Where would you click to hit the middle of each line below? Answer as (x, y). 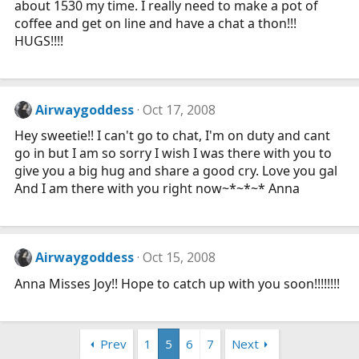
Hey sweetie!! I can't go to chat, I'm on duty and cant (172, 136)
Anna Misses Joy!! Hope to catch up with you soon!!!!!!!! (177, 283)
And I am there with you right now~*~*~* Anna (157, 189)
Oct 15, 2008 (179, 258)
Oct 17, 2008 (179, 109)
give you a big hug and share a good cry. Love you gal (176, 171)
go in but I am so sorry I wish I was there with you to (173, 153)
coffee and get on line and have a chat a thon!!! (155, 23)
